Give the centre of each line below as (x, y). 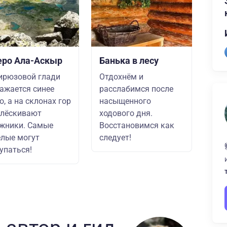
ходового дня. (126, 113)
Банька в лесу (129, 61)
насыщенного (125, 101)
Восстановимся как (137, 125)
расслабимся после (136, 89)
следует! (115, 138)
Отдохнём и (121, 77)
